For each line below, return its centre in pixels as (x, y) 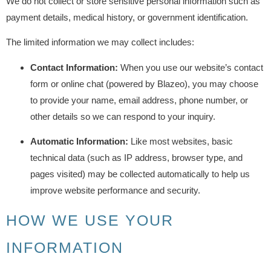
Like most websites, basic (181, 141)
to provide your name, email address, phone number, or (139, 100)
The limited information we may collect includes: (100, 42)
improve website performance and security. (115, 190)
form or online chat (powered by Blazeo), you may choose (144, 83)
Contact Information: (74, 67)
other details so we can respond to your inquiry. (123, 116)
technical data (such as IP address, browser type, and (136, 157)
